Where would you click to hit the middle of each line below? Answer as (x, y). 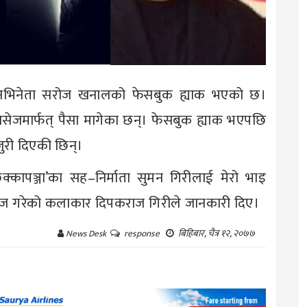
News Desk (87, 233)
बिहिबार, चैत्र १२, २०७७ (219, 233)
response (144, 233)
